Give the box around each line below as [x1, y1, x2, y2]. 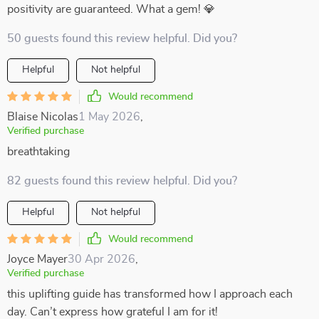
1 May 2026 [78, 111, 140, 122]
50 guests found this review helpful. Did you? [7, 33, 237, 44]
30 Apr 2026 [68, 253, 135, 265]
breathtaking [7, 146, 70, 157]
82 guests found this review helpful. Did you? [7, 175, 237, 187]
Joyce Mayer [7, 253, 68, 265]
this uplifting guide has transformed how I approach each [7, 288, 293, 300]
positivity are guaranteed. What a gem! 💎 [7, 4, 215, 15]
